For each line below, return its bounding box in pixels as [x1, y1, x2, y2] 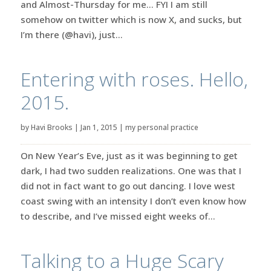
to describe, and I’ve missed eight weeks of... [20, 209, 215, 222]
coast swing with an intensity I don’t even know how [20, 194, 246, 207]
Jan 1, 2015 [80, 122, 117, 132]
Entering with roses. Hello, [20, 65, 248, 92]
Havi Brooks [30, 122, 73, 132]
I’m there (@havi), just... [20, 28, 123, 41]
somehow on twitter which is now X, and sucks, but [20, 13, 242, 25]
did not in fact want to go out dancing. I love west [20, 179, 235, 192]
